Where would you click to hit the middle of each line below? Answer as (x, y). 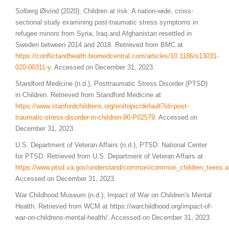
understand (105, 167)
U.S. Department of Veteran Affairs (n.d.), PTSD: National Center (111, 145)
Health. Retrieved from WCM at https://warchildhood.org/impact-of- (114, 206)
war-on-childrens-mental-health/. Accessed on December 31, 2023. (113, 217)
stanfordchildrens (77, 106)
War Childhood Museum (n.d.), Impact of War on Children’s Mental (113, 195)
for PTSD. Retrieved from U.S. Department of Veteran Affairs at (109, 156)
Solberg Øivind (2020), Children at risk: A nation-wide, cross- (104, 11)
